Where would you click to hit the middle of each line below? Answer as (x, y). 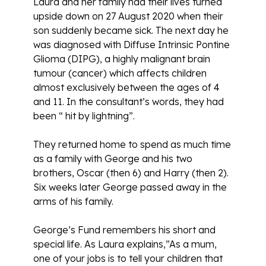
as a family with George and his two (113, 158)
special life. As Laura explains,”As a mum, (125, 244)
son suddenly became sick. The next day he (131, 30)
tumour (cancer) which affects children (120, 73)
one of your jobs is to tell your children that (128, 258)
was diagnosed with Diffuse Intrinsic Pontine (132, 44)
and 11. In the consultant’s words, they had (129, 101)
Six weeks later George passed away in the (130, 187)
